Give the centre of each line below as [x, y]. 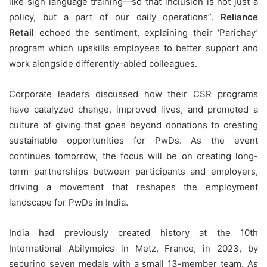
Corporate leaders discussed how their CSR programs [133, 94]
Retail [21, 32]
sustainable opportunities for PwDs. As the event [133, 140]
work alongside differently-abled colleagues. [103, 63]
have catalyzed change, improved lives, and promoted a [133, 109]
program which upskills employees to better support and [133, 48]
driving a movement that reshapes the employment [133, 187]
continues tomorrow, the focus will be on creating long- [133, 156]
